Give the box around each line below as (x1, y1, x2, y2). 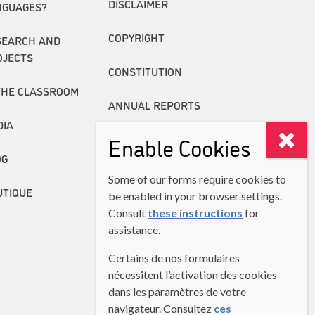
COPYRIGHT (108, 29, 165, 45)
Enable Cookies (108, 131, 251, 162)
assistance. (108, 223, 160, 236)
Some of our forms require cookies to (108, 172, 286, 186)
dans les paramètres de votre (108, 285, 246, 298)
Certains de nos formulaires (108, 251, 240, 264)
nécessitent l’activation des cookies (108, 268, 277, 281)
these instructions (148, 206, 243, 219)
